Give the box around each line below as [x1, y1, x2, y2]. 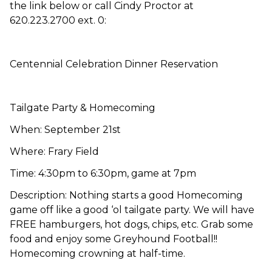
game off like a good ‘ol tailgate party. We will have [10, 203, 254, 216]
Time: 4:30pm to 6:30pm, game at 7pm [10, 167, 196, 179]
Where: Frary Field [10, 145, 99, 157]
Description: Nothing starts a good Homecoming [10, 189, 243, 201]
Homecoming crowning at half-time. [10, 247, 188, 259]
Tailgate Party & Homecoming [10, 101, 155, 114]
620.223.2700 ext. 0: [10, 14, 106, 26]
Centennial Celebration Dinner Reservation [10, 58, 218, 70]
